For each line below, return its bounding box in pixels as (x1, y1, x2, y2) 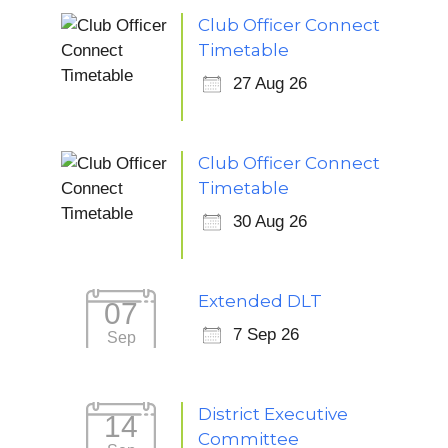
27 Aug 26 (233, 73, 307, 93)
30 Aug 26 (233, 211, 307, 231)
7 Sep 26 (233, 324, 299, 344)
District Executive (198, 403, 348, 424)
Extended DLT (198, 290, 322, 311)
